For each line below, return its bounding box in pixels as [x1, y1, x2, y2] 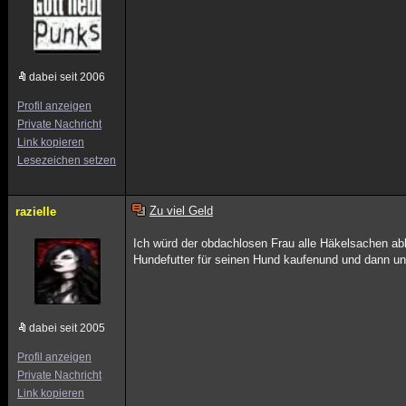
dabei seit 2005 [29, 322, 105, 334]
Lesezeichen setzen [17, 154, 116, 167]
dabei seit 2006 [29, 71, 105, 83]
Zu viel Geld [149, 204, 213, 217]
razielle [15, 205, 56, 218]
